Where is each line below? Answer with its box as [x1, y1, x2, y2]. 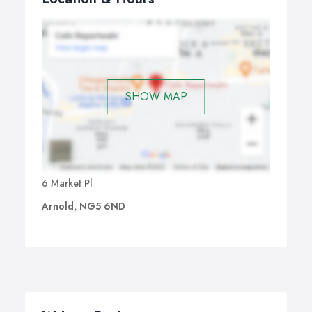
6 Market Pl [42, 176, 93, 191]
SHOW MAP [125, 88, 187, 104]
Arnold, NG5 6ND [42, 199, 125, 214]
